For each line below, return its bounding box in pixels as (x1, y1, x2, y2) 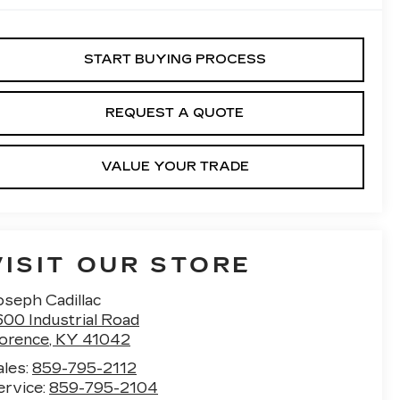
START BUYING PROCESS (83, 52, 266, 68)
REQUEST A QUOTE (105, 105, 244, 121)
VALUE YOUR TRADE (100, 159, 249, 175)
